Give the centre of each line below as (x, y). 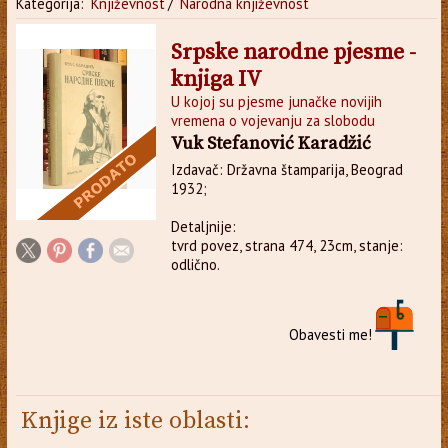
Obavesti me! (331, 334)
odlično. (195, 264)
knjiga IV (216, 79)
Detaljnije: (203, 226)
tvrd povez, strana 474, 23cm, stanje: (286, 245)
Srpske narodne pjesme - (293, 52)
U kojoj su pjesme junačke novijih (276, 101)
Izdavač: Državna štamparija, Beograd (286, 169)
